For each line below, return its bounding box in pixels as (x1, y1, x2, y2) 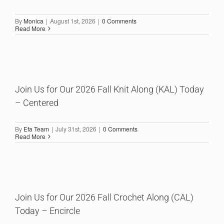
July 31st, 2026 (55, 124, 96, 133)
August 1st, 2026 (50, 16, 95, 25)
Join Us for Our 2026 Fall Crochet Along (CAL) (15, 192, 193, 202)
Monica (23, 16, 43, 25)
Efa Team (23, 124, 49, 133)
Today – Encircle (15, 205, 80, 216)
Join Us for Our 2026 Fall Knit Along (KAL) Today (15, 84, 204, 94)
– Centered (15, 97, 58, 108)
